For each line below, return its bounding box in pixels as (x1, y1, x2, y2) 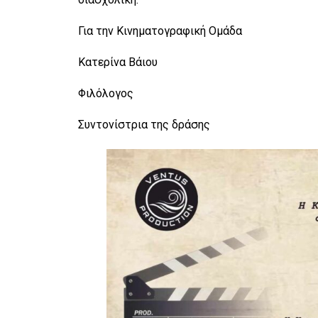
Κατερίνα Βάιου (78, 55, 158, 69)
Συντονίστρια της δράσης (78, 117, 211, 131)
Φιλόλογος (78, 86, 134, 100)
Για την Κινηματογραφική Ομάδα (78, 23, 243, 38)
